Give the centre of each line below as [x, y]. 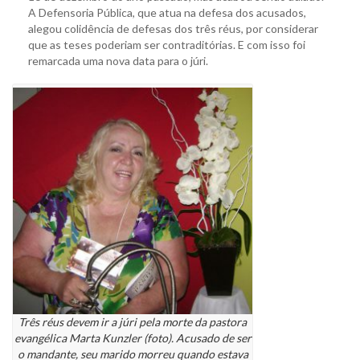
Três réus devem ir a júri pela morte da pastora [133, 322]
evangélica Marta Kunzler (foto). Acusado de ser [133, 338]
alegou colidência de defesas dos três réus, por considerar [173, 29]
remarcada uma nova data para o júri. [118, 61]
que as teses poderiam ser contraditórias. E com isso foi [167, 45]
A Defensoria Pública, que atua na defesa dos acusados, [167, 13]
